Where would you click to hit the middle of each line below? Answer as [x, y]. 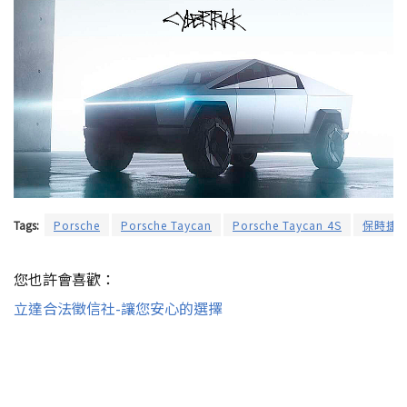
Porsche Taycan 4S [287, 224]
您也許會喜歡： [65, 278]
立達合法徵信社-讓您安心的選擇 [118, 308]
